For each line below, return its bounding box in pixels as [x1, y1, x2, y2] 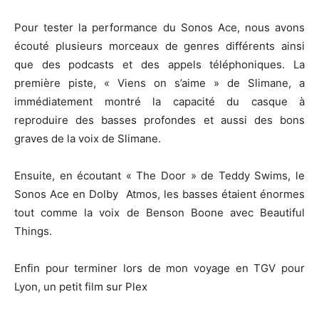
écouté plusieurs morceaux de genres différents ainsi [14, 38, 305, 53]
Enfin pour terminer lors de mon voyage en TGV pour [14, 261, 305, 275]
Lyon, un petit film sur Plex [14, 279, 147, 293]
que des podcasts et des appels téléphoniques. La [14, 57, 305, 71]
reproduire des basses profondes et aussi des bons [14, 113, 305, 127]
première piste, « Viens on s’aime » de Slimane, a [14, 75, 305, 90]
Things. [14, 224, 52, 238]
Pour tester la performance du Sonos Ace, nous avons [14, 20, 305, 34]
